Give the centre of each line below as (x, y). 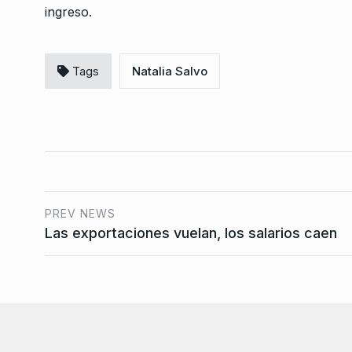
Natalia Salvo (170, 71)
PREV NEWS (80, 213)
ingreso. (68, 12)
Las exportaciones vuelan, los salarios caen (191, 233)
